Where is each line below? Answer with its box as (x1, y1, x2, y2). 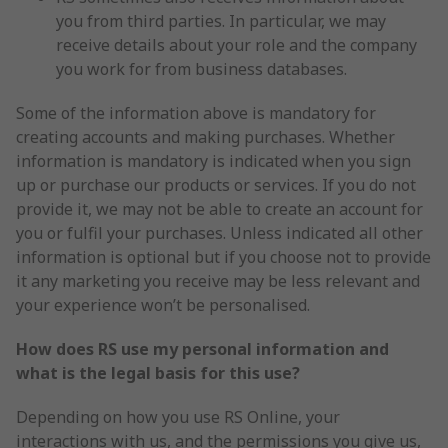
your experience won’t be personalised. (16, 294, 310, 316)
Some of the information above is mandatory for (16, 102, 376, 124)
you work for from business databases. (56, 58, 347, 80)
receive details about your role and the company (56, 34, 417, 56)
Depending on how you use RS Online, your (16, 406, 340, 428)
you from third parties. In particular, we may (56, 10, 386, 32)
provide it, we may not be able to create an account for (16, 198, 423, 220)
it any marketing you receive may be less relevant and (16, 270, 420, 292)
